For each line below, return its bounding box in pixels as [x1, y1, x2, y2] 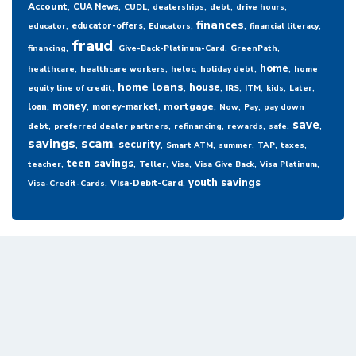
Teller [139, 159, 166, 171]
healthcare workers [80, 64, 165, 75]
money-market [92, 101, 158, 114]
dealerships [153, 2, 204, 14]
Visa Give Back [195, 159, 254, 171]
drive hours [236, 2, 284, 14]
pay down [264, 102, 304, 114]
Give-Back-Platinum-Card [118, 43, 225, 55]
